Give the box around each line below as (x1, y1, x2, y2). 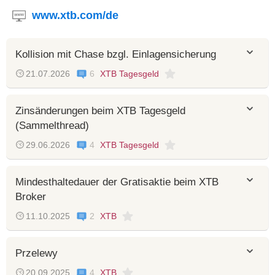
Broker (15, 191, 46, 203)
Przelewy (15, 247, 58, 259)
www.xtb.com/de (32, 9, 118, 21)
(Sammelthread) (15, 120, 89, 131)
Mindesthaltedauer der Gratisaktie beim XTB (15, 176, 219, 188)
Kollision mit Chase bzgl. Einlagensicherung (15, 48, 216, 60)
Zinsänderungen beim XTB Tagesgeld (15, 105, 185, 117)
